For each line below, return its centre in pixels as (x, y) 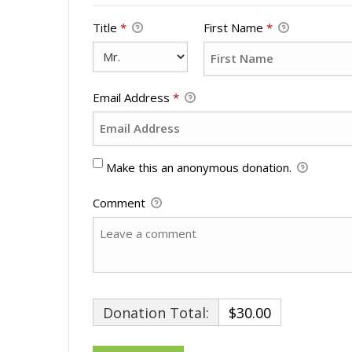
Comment (121, 202)
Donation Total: (156, 312)
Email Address (133, 97)
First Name (235, 27)
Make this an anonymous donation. (200, 167)
